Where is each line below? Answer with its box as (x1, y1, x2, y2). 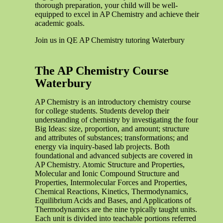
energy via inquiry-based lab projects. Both (35, 142, 170, 151)
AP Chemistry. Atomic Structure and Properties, (35, 160, 185, 169)
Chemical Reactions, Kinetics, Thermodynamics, (35, 187, 188, 196)
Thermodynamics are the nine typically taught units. (35, 205, 197, 214)
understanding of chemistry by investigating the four (35, 115, 198, 124)
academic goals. (35, 18, 85, 27)
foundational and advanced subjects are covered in (35, 151, 193, 160)
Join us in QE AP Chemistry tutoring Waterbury (35, 35, 185, 44)
